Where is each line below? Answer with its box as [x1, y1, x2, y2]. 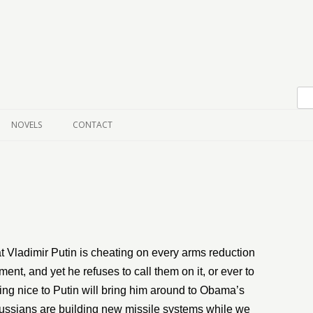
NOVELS [11, 119, 42, 131]
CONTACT [73, 119, 112, 131]
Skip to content [59, 57, 128, 70]
